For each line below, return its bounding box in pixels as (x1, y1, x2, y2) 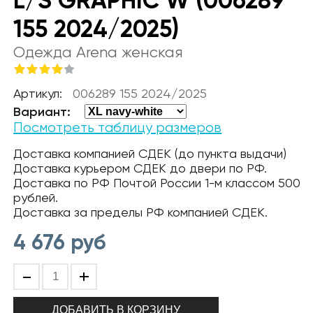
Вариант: (13, 104, 71, 119)
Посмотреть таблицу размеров (13, 119, 222, 136)
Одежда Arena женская (13, 43, 184, 61)
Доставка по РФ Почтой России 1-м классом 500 (13, 175, 301, 190)
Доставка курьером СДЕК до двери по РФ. (13, 161, 268, 175)
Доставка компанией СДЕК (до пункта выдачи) (13, 146, 287, 161)
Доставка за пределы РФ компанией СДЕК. (13, 205, 268, 219)
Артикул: (13, 86, 63, 101)
